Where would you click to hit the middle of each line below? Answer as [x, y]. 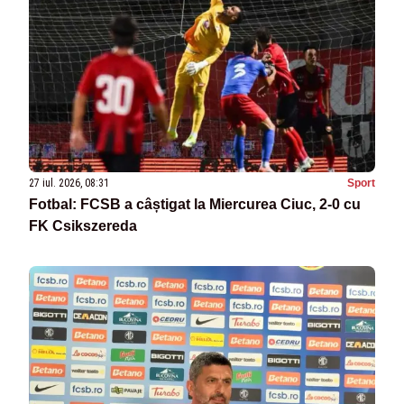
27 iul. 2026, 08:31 [69, 184]
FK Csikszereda [83, 226]
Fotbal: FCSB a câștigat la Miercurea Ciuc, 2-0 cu [195, 205]
